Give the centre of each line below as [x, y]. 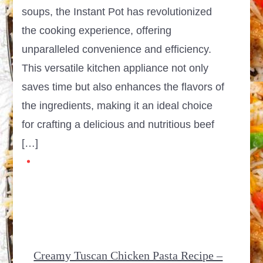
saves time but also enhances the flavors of [123, 87]
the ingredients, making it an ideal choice [117, 105]
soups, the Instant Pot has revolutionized [117, 11]
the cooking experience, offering [97, 30]
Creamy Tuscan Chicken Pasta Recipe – [128, 255]
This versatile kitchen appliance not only [115, 68]
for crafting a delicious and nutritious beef [118, 124]
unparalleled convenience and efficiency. [117, 49]
